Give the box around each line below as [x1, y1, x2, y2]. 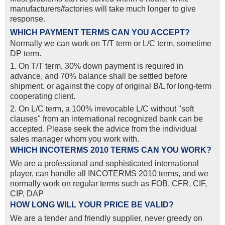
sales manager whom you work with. [10, 135, 139, 144]
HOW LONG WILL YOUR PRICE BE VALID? [10, 200, 174, 209]
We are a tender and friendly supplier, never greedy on [10, 214, 202, 223]
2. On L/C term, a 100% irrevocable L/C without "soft [10, 104, 194, 114]
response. [10, 15, 45, 24]
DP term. [10, 49, 41, 58]
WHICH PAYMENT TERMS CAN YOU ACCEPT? [10, 28, 190, 37]
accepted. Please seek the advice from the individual [10, 125, 197, 134]
